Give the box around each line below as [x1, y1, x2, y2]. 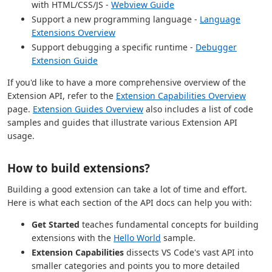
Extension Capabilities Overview [116, 89, 246, 101]
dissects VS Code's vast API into [124, 246, 253, 258]
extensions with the [32, 231, 114, 243]
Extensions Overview [32, 27, 115, 39]
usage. [7, 129, 35, 141]
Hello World [114, 231, 161, 243]
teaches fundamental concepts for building [80, 218, 259, 230]
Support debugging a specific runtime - [32, 41, 195, 53]
